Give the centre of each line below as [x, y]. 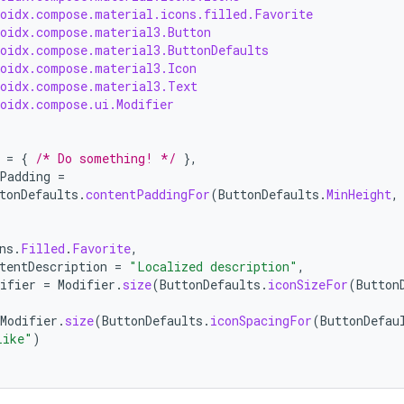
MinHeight [359, 194]
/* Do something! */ [106, 158]
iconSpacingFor [261, 321]
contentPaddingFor [148, 194]
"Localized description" [213, 266]
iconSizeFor [308, 285]
